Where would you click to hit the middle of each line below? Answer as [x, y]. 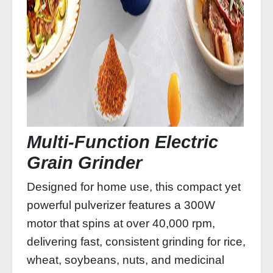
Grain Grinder [84, 163]
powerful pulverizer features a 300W [121, 205]
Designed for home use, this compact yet [134, 187]
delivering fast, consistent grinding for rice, [136, 242]
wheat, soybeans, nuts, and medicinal [126, 260]
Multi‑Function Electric [122, 142]
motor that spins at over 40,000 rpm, [121, 223]
